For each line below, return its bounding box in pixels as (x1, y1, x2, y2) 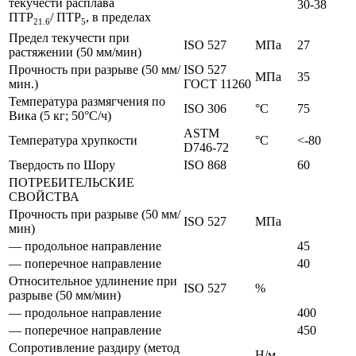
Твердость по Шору (9, 158, 115, 172)
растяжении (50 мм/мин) (9, 45, 141, 60)
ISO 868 (184, 158, 226, 172)
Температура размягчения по (9, 95, 165, 109)
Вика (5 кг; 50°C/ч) (9, 109, 111, 123)
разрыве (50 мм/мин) (9, 288, 121, 303)
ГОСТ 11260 (184, 77, 251, 91)
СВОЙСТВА (9, 190, 79, 204)
